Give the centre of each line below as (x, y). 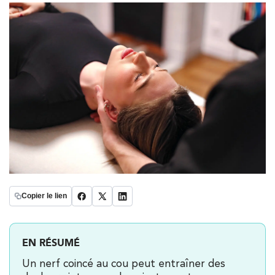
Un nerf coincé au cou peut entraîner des (124, 263)
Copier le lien (44, 196)
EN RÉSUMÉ (51, 242)
